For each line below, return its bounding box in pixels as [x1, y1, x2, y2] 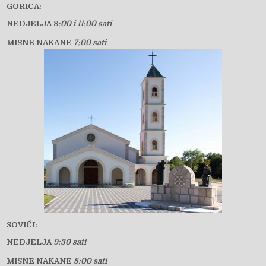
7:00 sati [74, 38, 107, 47]
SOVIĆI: [7, 220, 38, 230]
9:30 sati [53, 237, 87, 247]
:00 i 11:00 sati [58, 19, 112, 28]
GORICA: [7, 2, 42, 11]
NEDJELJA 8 [7, 19, 59, 28]
